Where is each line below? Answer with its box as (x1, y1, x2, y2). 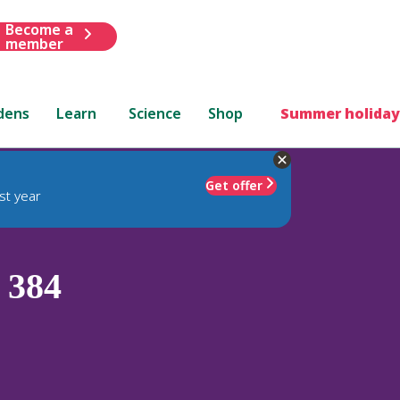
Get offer (205, 176, 262, 194)
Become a (4, 19, 73, 39)
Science (129, 103, 182, 123)
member (4, 33, 63, 54)
